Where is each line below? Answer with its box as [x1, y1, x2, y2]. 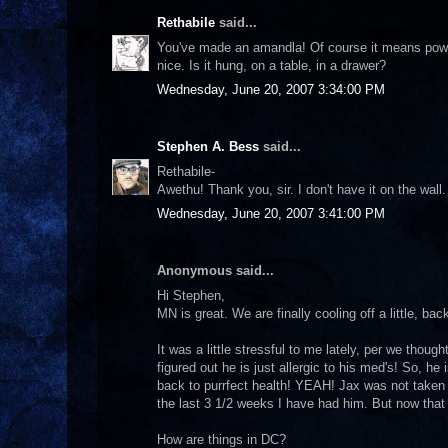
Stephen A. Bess [157, 139, 259, 154]
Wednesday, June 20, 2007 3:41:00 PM [157, 206, 385, 221]
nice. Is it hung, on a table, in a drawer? [157, 57, 386, 73]
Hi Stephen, [157, 287, 225, 303]
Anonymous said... [157, 263, 274, 278]
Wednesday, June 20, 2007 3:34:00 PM [157, 82, 385, 97]
